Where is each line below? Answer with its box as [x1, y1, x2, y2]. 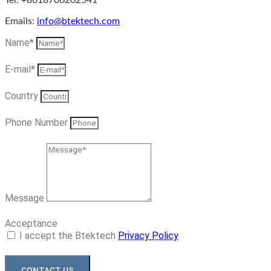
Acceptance [5, 218, 57, 230]
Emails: [5, 16, 37, 27]
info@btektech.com [37, 16, 120, 27]
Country [5, 90, 41, 102]
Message [5, 192, 47, 204]
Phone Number [5, 117, 70, 129]
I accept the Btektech [19, 230, 118, 242]
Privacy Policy [118, 230, 178, 242]
